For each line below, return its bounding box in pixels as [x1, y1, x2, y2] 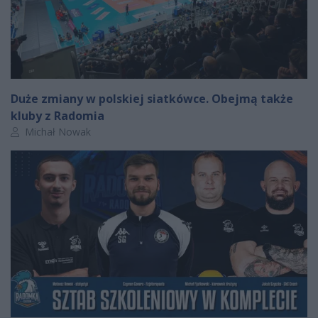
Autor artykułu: [10, 124, 77, 138]
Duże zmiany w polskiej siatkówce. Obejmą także [11, 91, 293, 107]
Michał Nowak [22, 125, 91, 139]
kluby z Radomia [11, 108, 104, 124]
